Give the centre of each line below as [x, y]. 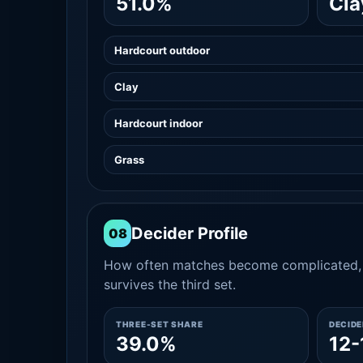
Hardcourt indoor [158, 123]
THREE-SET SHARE [160, 324]
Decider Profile [190, 233]
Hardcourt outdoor [162, 50]
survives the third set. [170, 284]
